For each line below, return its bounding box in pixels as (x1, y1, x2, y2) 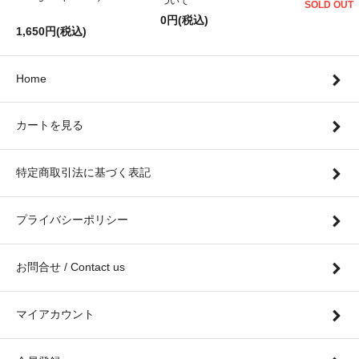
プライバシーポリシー (16, 213, 128, 227)
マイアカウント (16, 308, 95, 321)
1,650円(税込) (16, 25, 87, 38)
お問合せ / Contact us (16, 260, 125, 274)
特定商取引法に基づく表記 (16, 166, 151, 179)
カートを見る (16, 119, 83, 132)
